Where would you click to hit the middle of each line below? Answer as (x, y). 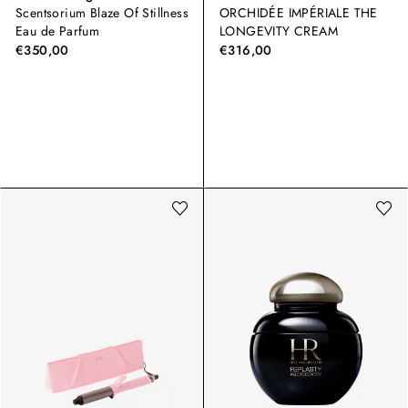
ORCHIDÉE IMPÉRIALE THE (299, 13)
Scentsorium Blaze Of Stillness (102, 13)
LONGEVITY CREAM (279, 31)
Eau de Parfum (58, 31)
